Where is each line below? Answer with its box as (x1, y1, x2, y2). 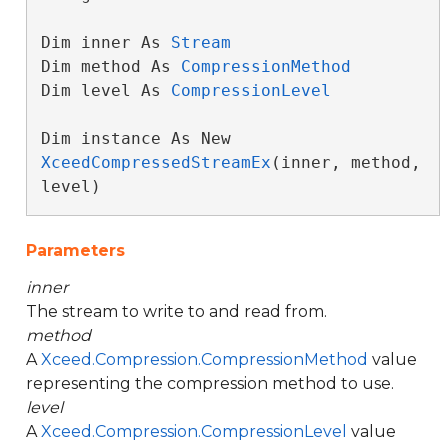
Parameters (26, 241, 125, 260)
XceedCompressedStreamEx (40, 153, 271, 172)
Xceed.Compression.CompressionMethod (41, 350, 368, 369)
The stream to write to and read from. (26, 302, 327, 321)
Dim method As (40, 57, 181, 76)
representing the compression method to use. (26, 374, 394, 393)
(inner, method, (270, 153, 421, 172)
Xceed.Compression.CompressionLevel (41, 422, 347, 441)
